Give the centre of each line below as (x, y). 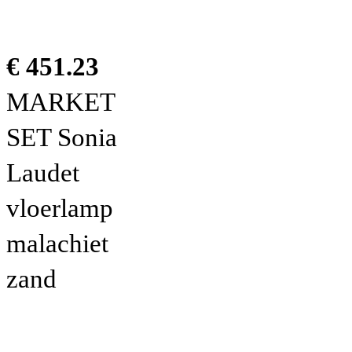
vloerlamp (60, 208)
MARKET (60, 102)
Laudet (43, 172)
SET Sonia (62, 137)
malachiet (57, 243)
